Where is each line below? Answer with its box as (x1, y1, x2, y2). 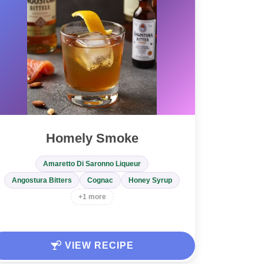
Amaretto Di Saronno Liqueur (43, 160, 141, 169)
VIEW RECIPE (61, 240, 134, 251)
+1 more (78, 193, 106, 202)
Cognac (87, 176, 113, 185)
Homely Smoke (45, 131, 138, 146)
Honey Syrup (128, 176, 172, 185)
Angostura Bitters (12, 176, 72, 185)
